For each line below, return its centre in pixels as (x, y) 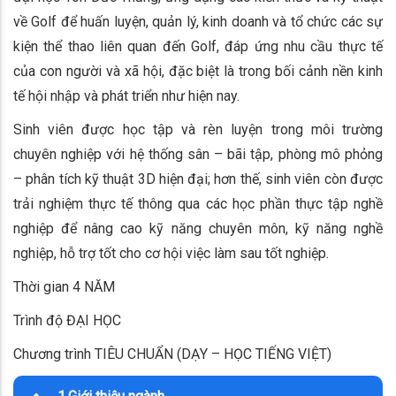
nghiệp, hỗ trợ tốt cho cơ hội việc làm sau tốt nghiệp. (171, 253)
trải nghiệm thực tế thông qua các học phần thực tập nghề (198, 203)
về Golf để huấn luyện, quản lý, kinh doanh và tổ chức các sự (198, 21)
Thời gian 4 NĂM (64, 286)
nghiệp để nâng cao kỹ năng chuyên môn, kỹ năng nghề (198, 228)
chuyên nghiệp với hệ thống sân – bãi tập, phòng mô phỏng (198, 154)
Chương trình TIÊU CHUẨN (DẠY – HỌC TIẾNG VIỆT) (172, 354)
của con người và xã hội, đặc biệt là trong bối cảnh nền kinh (198, 71)
